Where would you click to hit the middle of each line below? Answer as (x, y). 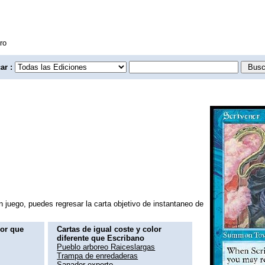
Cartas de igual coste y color (109, 229)
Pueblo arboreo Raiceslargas (106, 247)
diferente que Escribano (101, 238)
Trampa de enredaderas (98, 256)
